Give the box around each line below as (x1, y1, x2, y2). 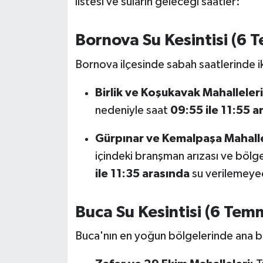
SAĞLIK (31, 59, 69, 69)
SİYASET (31, 149, 73, 159)
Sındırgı (31, 178, 71, 188)
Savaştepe (31, 89, 84, 99)
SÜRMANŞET (31, 238, 94, 248)
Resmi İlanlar (31, 29, 93, 39)
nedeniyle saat (95, 104, 170, 116)
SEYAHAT (31, 119, 77, 129)
